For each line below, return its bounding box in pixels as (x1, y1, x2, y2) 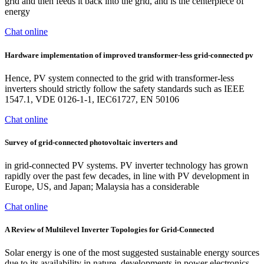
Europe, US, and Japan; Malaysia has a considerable (5, 181, 199, 192)
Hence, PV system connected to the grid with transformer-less (5, 72, 234, 83)
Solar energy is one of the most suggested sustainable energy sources (5, 247, 259, 258)
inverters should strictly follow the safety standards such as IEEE (5, 83, 245, 94)
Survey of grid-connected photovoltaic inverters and (5, 137, 177, 147)
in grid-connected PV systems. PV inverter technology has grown (5, 160, 248, 171)
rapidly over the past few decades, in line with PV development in (5, 171, 249, 181)
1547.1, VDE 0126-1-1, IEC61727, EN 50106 (5, 94, 179, 104)
